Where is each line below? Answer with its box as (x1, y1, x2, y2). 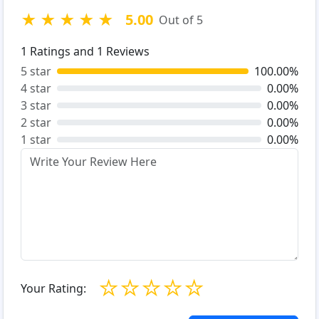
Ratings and (27, 43, 97, 60)
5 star (21, 63, 51, 80)
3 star (21, 98, 51, 114)
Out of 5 (159, 12, 203, 28)
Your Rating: (21, 280, 86, 296)
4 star (21, 80, 51, 97)
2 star (21, 115, 51, 131)
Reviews (103, 43, 150, 60)
